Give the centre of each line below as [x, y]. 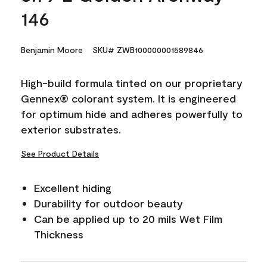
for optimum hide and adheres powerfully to [132, 114]
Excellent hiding [73, 188]
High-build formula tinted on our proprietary [132, 83]
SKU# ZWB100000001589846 [148, 50]
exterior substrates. [71, 129]
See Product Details [60, 153]
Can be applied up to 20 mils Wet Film [128, 219]
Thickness [59, 234]
